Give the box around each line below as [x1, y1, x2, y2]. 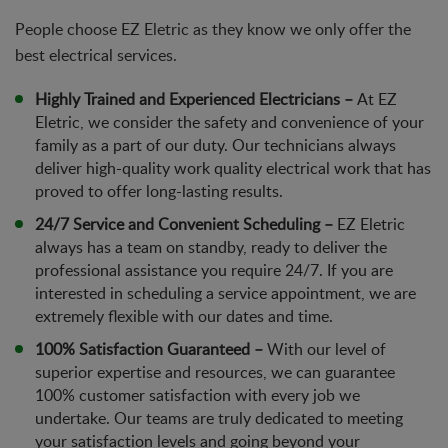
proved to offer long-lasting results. [35, 179, 283, 202]
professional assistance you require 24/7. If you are [35, 258, 393, 281]
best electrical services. [15, 43, 177, 66]
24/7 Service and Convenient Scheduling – [35, 212, 337, 235]
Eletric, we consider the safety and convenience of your [35, 110, 424, 133]
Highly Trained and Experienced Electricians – [35, 87, 357, 110]
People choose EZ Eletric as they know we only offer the [15, 17, 411, 40]
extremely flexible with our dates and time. [35, 304, 333, 327]
